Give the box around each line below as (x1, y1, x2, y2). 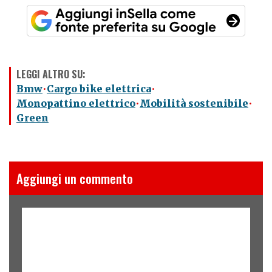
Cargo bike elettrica (47, 82, 151, 95)
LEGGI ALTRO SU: (16, 66, 86, 81)
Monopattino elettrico (16, 97, 135, 109)
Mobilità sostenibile (140, 97, 248, 109)
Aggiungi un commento (16, 168, 133, 188)
